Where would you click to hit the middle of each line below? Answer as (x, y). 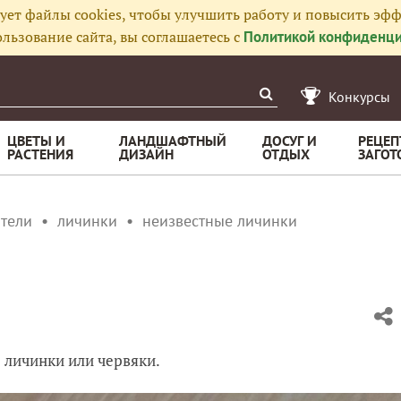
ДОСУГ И (290, 141)
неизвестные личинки (220, 221)
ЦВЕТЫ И (36, 141)
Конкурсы (359, 97)
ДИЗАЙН (146, 154)
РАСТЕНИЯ (40, 154)
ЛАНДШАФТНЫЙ (173, 141)
